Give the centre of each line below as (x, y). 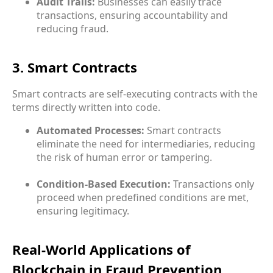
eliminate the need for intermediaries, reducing (146, 144)
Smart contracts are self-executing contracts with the (135, 94)
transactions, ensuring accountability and (132, 15)
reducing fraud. (73, 28)
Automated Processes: (90, 130)
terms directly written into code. (86, 107)
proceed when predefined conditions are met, (143, 197)
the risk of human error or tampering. (124, 157)
